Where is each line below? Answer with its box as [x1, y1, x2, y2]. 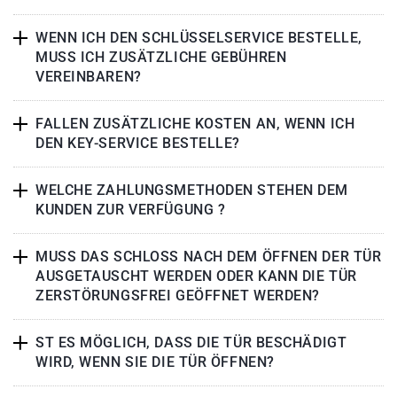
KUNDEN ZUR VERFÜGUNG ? [35, 201, 226, 219]
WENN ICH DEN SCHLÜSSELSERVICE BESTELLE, [35, 29, 362, 47]
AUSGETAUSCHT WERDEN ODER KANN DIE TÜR [35, 268, 357, 285]
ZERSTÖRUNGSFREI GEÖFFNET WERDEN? [35, 287, 320, 305]
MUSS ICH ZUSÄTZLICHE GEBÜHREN [35, 49, 287, 66]
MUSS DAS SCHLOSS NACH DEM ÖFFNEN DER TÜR [35, 248, 382, 266]
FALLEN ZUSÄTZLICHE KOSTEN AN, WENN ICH [35, 115, 355, 133]
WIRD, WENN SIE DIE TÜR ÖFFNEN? [35, 354, 275, 371]
